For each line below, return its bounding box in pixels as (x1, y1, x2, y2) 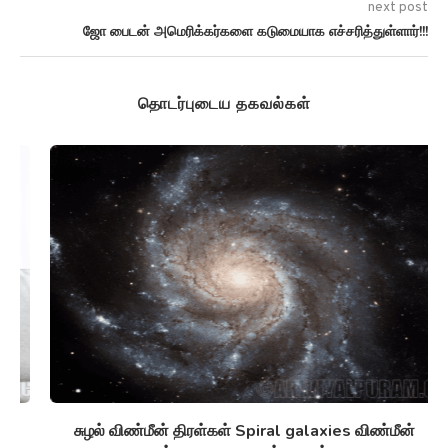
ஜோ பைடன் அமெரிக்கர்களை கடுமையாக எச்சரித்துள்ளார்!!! (83, 21, 428, 41)
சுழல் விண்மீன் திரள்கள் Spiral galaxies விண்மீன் (53, 420, 395, 443)
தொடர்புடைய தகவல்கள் (137, 92, 311, 115)
